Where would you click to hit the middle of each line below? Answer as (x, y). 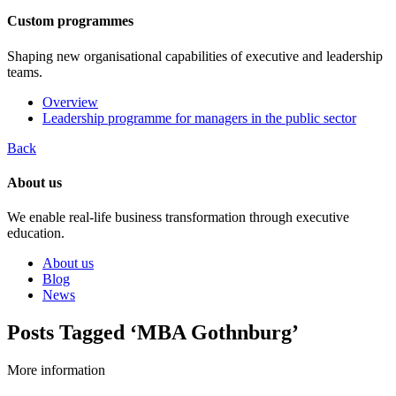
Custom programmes (70, 21)
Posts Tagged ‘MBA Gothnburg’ (153, 333)
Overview (70, 102)
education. (36, 233)
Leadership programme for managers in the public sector (199, 118)
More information (56, 370)
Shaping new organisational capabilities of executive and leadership (195, 56)
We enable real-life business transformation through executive (178, 217)
